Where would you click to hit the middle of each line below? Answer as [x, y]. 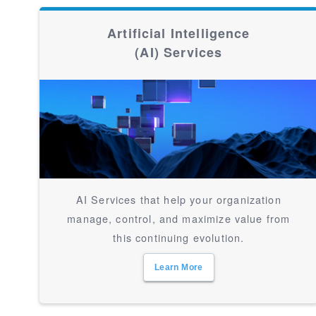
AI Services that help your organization [178, 199]
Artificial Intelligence [179, 33]
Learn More [179, 267]
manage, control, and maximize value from [179, 218]
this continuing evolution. [179, 237]
